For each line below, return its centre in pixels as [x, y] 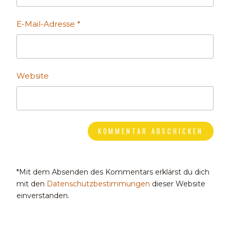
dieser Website [178, 184]
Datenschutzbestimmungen [99, 184]
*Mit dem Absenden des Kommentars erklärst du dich [113, 172]
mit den [32, 184]
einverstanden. [43, 196]
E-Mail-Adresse [47, 24]
